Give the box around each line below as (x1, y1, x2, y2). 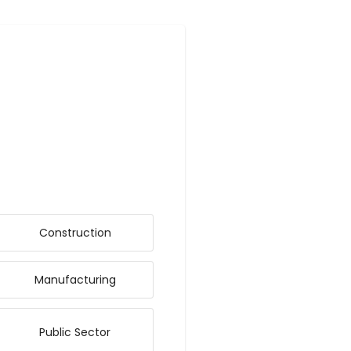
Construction (38, 225, 111, 241)
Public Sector (39, 324, 110, 340)
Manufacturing (34, 272, 116, 288)
